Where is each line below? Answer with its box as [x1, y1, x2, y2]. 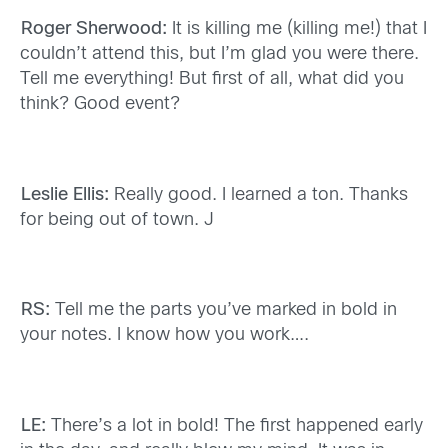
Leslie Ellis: [20, 186, 109, 204]
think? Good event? [20, 96, 180, 114]
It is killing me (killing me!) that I [166, 21, 427, 39]
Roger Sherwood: [20, 21, 167, 39]
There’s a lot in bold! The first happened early [45, 417, 423, 435]
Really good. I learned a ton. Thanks [108, 186, 408, 204]
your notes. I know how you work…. [20, 327, 309, 345]
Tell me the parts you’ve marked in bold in [49, 302, 397, 320]
